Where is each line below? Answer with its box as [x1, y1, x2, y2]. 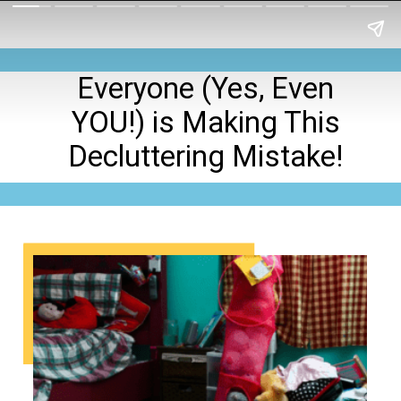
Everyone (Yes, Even [77, 71, 335, 106]
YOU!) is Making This [71, 105, 340, 140]
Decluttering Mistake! [68, 139, 344, 174]
